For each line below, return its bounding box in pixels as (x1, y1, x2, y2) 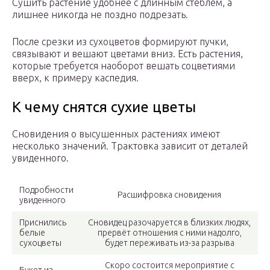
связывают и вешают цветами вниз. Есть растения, (12, 48, 243, 60)
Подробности (19, 185, 74, 195)
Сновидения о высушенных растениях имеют (12, 128, 220, 140)
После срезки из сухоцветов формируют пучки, (12, 36, 228, 48)
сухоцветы (19, 238, 61, 248)
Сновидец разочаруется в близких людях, (88, 218, 251, 228)
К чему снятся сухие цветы (12, 99, 196, 116)
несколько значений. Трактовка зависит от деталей (12, 140, 248, 152)
